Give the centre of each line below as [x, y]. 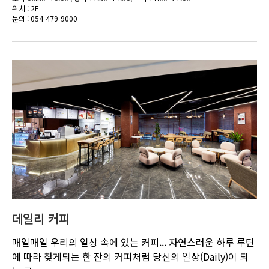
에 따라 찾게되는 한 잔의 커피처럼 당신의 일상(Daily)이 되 [130, 256]
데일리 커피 [41, 218]
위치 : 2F [25, 8]
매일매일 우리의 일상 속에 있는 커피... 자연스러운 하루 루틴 [133, 242]
